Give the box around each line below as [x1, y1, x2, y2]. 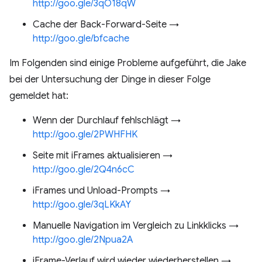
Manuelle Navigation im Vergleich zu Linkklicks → [33, 220, 239, 232]
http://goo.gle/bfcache [33, 33, 129, 44]
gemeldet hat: [9, 90, 68, 102]
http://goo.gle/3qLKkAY [33, 199, 131, 211]
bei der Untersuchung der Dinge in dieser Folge [9, 74, 211, 85]
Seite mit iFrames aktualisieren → [33, 150, 173, 161]
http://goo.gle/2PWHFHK [33, 129, 137, 140]
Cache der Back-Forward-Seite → [33, 19, 179, 30]
